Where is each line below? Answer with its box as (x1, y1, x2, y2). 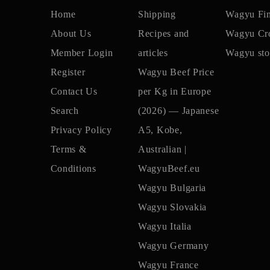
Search (50, 105, 79, 116)
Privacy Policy (50, 125, 112, 135)
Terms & (50, 144, 87, 154)
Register (50, 67, 86, 77)
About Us (50, 28, 92, 39)
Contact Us (50, 86, 98, 96)
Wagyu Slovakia (138, 202, 207, 212)
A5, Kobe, (138, 125, 183, 135)
